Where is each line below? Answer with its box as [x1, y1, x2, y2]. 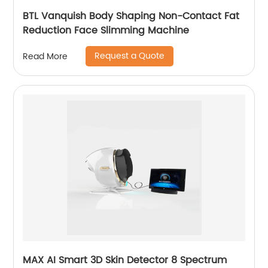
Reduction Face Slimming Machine [23, 23, 190, 38]
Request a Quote [95, 49, 165, 63]
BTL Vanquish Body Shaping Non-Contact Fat [23, 8, 240, 24]
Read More [23, 49, 68, 63]
